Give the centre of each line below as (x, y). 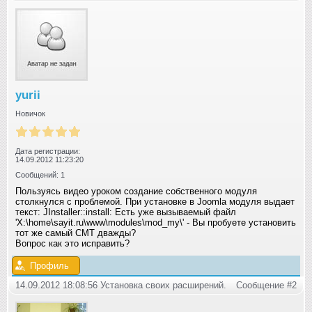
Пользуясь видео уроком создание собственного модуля (136, 192)
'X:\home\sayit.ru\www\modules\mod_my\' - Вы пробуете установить (156, 223)
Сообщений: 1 (40, 175)
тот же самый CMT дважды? (76, 233)
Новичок (30, 114)
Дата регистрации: (48, 151)
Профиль (49, 266)
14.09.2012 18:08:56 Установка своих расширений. (121, 286)
